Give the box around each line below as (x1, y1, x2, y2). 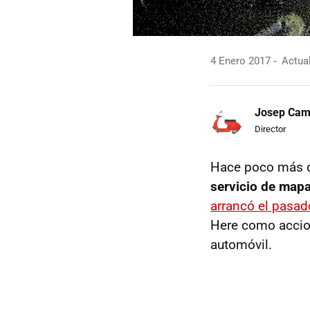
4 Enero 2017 (210, 55, 271, 67)
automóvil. (210, 237, 272, 253)
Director (255, 123, 286, 134)
